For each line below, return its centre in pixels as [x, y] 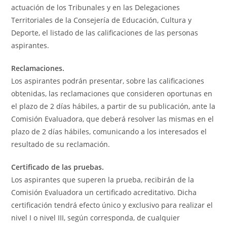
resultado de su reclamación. [61, 144]
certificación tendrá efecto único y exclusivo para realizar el [112, 205]
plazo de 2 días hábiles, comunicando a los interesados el [109, 132]
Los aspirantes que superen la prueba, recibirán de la [103, 180]
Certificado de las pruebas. [58, 167]
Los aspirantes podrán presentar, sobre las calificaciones [108, 81]
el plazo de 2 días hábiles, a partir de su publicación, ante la [113, 106]
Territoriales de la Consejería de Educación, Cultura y [102, 20]
